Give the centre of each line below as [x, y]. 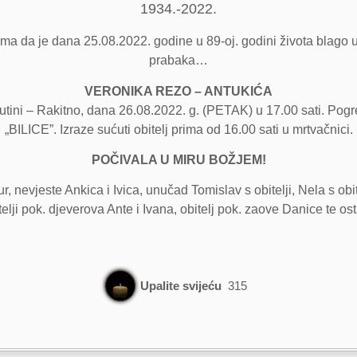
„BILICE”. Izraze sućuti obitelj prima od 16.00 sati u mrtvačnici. [178, 129]
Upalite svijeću [181, 286]
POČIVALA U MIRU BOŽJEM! [178, 160]
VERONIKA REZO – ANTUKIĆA [178, 91]
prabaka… [178, 61]
